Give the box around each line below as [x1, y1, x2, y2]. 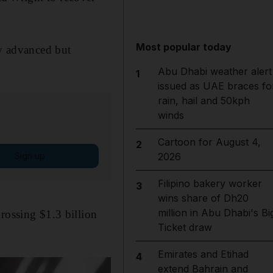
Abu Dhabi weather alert [157, 65, 272, 77]
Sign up [14, 150, 45, 161]
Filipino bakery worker [157, 177, 262, 190]
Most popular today [136, 41, 232, 53]
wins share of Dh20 [157, 192, 249, 204]
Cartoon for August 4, [157, 136, 261, 148]
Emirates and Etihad [157, 248, 249, 260]
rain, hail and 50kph [157, 94, 250, 107]
